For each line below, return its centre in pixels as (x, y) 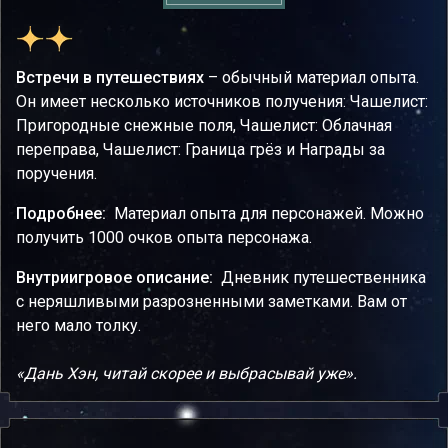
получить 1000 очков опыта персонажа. (164, 237)
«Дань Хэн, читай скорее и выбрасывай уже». (186, 373)
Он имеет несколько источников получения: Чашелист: (222, 101)
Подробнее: (63, 213)
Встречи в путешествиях (110, 77)
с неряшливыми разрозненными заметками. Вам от (211, 301)
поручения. (56, 173)
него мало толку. (78, 325)
